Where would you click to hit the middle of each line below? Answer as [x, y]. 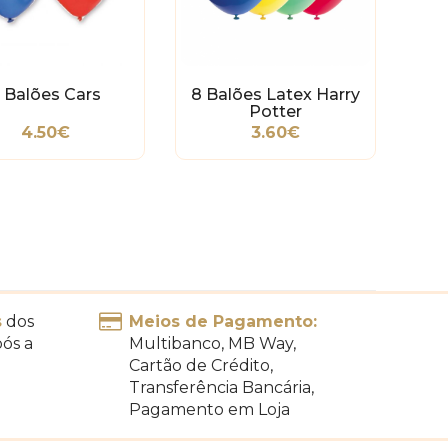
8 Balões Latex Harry [276, 94]
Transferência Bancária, [227, 387]
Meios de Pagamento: [225, 321]
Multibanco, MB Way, [218, 343]
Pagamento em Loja [209, 409]
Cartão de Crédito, [206, 365]
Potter [276, 111]
